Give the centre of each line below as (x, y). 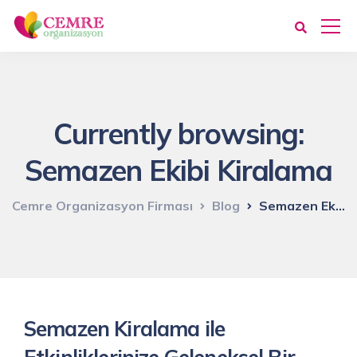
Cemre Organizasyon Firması (102, 206)
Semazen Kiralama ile (125, 329)
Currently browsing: (178, 133)
